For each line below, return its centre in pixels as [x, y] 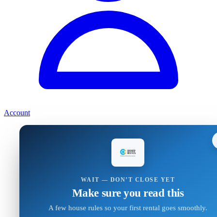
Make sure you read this [128, 193]
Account [17, 113]
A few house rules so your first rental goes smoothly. [128, 208]
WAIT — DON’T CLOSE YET [128, 180]
